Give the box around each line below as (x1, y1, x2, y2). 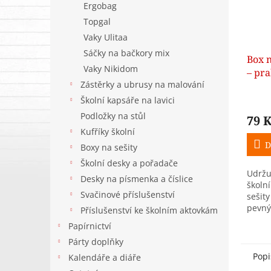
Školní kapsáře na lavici (80, 94, 175, 106)
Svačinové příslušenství (80, 189, 175, 200)
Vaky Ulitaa (83, 31, 128, 43)
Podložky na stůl (80, 110, 146, 122)
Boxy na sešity (80, 142, 137, 153)
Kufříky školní (80, 126, 135, 137)
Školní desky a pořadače (80, 157, 178, 169)
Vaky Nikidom (83, 63, 138, 74)
